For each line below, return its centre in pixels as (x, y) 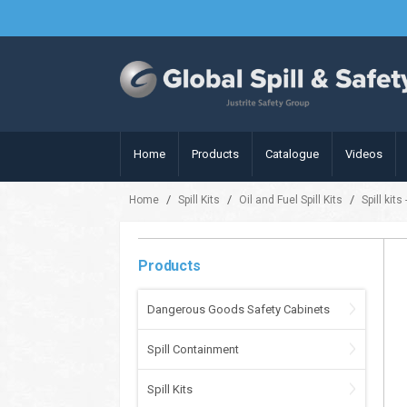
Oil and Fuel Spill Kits (291, 200)
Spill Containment (193, 349)
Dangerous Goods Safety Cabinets (238, 309)
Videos (364, 154)
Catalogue (292, 154)
